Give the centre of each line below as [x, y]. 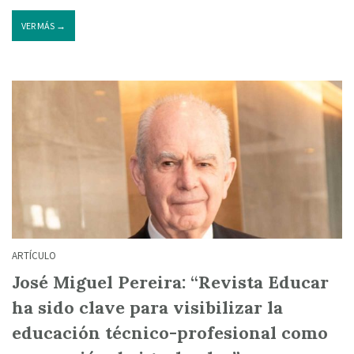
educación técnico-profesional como [170, 333]
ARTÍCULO [34, 256]
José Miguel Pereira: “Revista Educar [170, 282]
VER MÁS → [43, 26]
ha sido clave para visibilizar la [147, 307]
